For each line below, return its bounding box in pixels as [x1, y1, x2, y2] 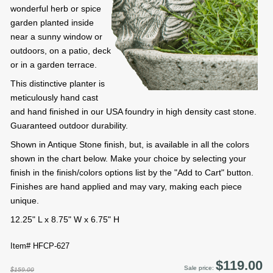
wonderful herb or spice [10, 4, 101, 14]
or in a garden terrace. [10, 60, 97, 70]
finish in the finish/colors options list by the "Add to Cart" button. [10, 168, 253, 178]
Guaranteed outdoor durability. [10, 121, 128, 131]
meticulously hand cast [10, 93, 98, 103]
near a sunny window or [10, 32, 102, 42]
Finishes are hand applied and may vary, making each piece [10, 182, 242, 192]
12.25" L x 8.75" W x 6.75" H [10, 214, 119, 225]
